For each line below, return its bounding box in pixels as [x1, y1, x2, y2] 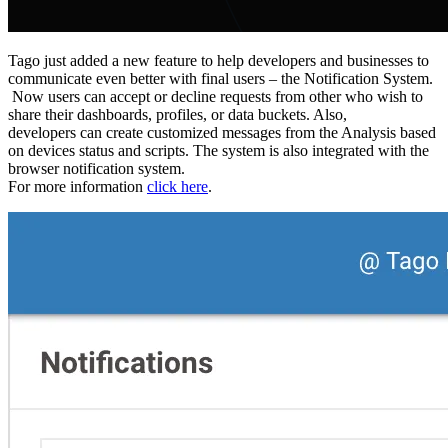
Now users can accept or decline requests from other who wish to [8, 87, 423, 105]
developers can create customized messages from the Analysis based [8, 123, 436, 141]
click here [147, 177, 208, 195]
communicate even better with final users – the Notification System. [8, 69, 433, 87]
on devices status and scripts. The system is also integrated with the [8, 141, 429, 159]
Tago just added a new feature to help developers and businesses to [8, 51, 429, 69]
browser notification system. [8, 159, 185, 177]
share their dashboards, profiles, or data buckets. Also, [8, 105, 347, 123]
